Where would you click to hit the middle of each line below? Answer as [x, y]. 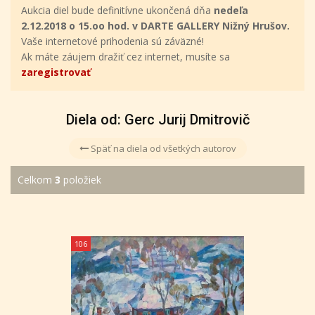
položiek [81, 180]
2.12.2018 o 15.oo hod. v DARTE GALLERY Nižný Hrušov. [155, 26]
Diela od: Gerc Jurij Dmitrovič [157, 120]
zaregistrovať [56, 72]
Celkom [36, 180]
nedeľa [231, 10]
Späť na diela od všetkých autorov [162, 148]
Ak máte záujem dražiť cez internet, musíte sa [126, 57]
